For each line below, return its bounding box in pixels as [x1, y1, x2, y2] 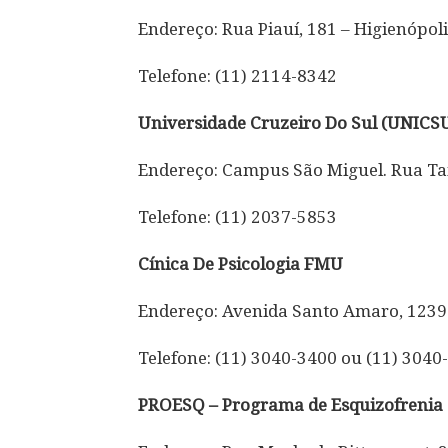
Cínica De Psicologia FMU [138, 253, 343, 274]
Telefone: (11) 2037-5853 [138, 206, 337, 227]
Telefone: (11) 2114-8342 [138, 65, 337, 86]
